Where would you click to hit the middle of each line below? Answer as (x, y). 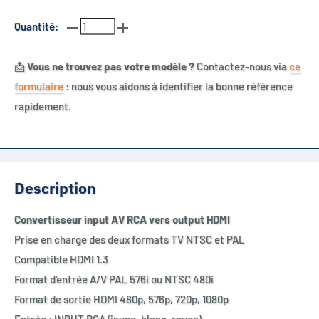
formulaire (39, 86)
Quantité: (36, 26)
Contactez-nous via (242, 66)
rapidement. (43, 106)
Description (55, 188)
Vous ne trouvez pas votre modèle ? (111, 66)
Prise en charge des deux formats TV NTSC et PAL (130, 240)
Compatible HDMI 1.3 (61, 260)
